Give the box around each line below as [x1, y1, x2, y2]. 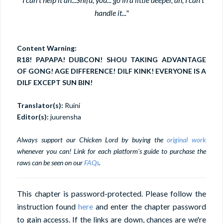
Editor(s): [17, 112, 49, 121]
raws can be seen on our [17, 158, 85, 167]
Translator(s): [17, 101, 64, 110]
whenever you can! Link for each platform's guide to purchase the [17, 147, 206, 156]
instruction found [17, 202, 79, 211]
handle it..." [94, 8, 129, 17]
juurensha [49, 112, 82, 121]
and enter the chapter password [93, 202, 206, 211]
